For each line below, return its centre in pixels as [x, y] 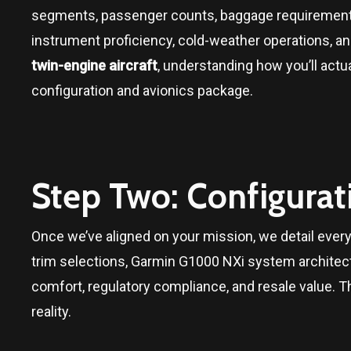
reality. [51, 311]
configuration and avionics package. [142, 90]
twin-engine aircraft [94, 65]
